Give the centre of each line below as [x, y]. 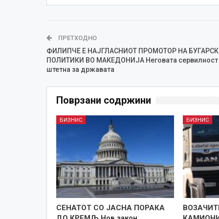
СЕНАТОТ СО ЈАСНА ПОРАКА [110, 208]
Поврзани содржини [103, 100]
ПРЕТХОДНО [77, 38]
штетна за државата [80, 69]
